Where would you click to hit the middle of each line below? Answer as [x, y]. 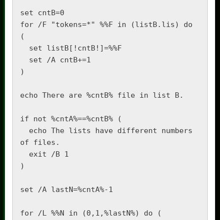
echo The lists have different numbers [25, 130]
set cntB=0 [42, 13]
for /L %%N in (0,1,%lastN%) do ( [91, 213]
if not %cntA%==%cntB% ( [71, 119]
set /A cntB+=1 [25, 60]
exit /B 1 [25, 154]
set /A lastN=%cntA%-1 [67, 189]
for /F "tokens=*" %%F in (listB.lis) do [106, 24]
